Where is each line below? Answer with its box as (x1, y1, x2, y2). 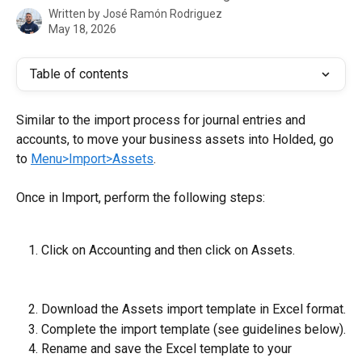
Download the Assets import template (41, 301, 256, 318)
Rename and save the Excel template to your (41, 341, 295, 357)
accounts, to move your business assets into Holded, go (16, 132, 337, 147)
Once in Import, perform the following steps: (16, 190, 265, 206)
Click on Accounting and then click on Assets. (41, 242, 295, 259)
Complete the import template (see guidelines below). (41, 321, 346, 337)
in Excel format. (259, 301, 346, 318)
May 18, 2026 (48, 23, 116, 36)
